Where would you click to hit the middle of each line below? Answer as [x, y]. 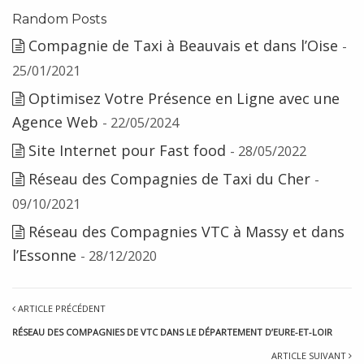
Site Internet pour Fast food [127, 150]
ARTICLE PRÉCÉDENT [61, 308]
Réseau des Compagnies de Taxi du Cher [169, 179]
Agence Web [55, 122]
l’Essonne [44, 255]
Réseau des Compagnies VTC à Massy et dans [186, 232]
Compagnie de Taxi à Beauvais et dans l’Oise [183, 45]
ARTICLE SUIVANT [310, 355]
